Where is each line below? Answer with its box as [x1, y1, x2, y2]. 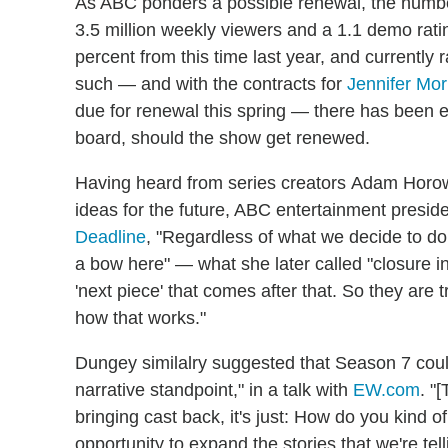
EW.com [353, 379, 420, 400]
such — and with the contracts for [75, 73, 347, 94]
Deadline [75, 226, 146, 247]
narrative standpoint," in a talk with [75, 379, 353, 400]
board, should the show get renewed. [75, 127, 370, 148]
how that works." [75, 307, 206, 328]
